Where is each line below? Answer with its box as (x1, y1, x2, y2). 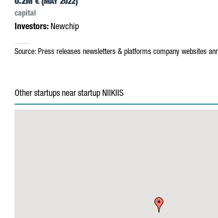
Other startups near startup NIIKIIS (15, 90, 124, 98)
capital (15, 10, 36, 18)
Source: (15, 49, 36, 56)
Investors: (15, 23, 49, 32)
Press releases (38, 49, 81, 56)
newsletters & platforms (83, 49, 151, 56)
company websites (153, 49, 207, 56)
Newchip (49, 23, 79, 32)
